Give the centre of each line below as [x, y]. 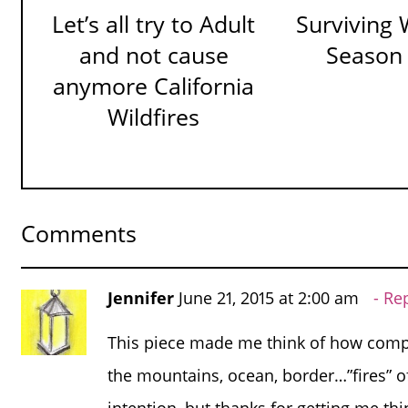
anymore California [154, 87]
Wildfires [154, 117]
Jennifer [141, 297]
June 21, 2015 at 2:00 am [269, 297]
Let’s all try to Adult [154, 25]
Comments [78, 233]
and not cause [153, 56]
